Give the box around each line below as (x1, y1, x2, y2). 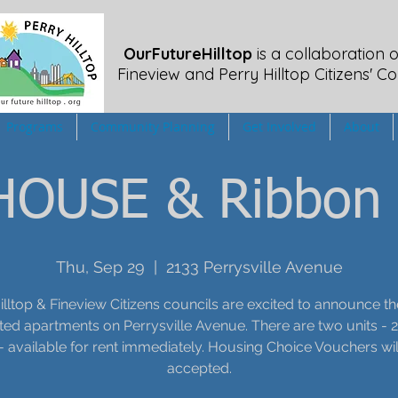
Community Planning (91, 118, 215, 135)
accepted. (166, 360, 232, 377)
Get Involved (243, 118, 316, 135)
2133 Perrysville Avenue (165, 258, 343, 276)
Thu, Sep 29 (55, 258, 145, 276)
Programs (6, 118, 63, 135)
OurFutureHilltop (123, 44, 252, 64)
